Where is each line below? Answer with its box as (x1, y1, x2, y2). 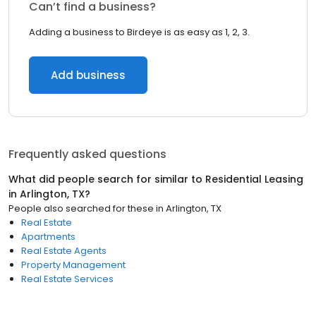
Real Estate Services (21, 272, 114, 286)
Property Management (21, 258, 126, 272)
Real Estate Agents (21, 244, 107, 257)
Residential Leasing (205, 172, 303, 186)
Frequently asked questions (8, 146, 166, 162)
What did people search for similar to (8, 172, 205, 186)
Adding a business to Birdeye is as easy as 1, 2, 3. (29, 25, 250, 39)
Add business (51, 68, 126, 83)
